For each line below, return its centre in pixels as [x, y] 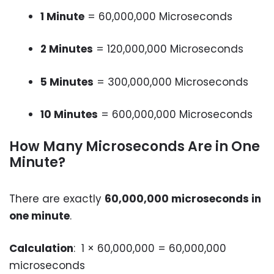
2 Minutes [67, 49]
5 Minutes [67, 82]
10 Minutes [69, 114]
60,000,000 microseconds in [183, 198]
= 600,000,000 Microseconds [175, 114]
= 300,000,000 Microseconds [171, 82]
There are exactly [57, 198]
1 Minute [62, 16]
